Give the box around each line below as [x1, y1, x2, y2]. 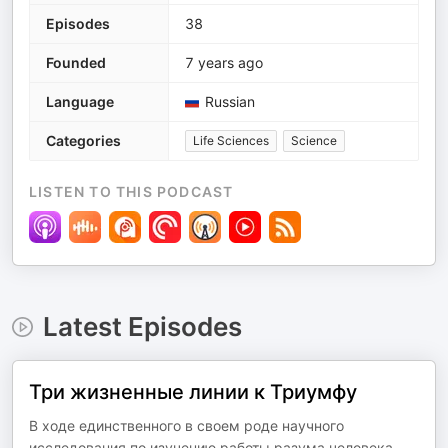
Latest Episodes [42, 311, 242, 343]
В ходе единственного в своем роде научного [29, 417, 344, 435]
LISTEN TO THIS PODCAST [29, 183, 234, 201]
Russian [205, 93, 255, 111]
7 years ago [185, 54, 263, 72]
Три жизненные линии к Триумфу [29, 380, 357, 405]
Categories [46, 132, 121, 150]
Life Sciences [193, 133, 269, 149]
